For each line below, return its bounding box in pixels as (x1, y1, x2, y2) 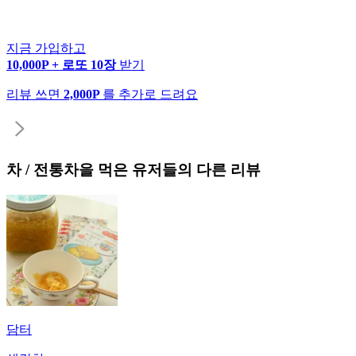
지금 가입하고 (6, 41, 86, 55)
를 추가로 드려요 (103, 87, 198, 101)
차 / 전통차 (6, 161, 79, 178)
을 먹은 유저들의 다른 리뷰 (79, 161, 261, 178)
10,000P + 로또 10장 (6, 57, 119, 72)
